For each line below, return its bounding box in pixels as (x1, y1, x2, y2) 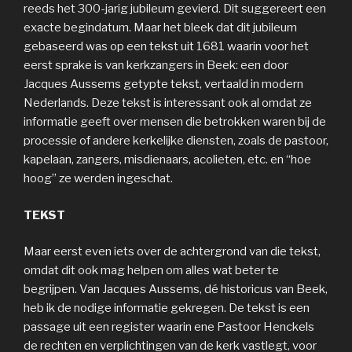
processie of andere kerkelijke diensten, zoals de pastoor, (24, 134, 328, 148)
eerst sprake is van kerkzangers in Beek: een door (24, 58, 288, 72)
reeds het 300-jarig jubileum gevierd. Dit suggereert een (24, 2, 326, 16)
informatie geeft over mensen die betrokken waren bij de (24, 115, 326, 129)
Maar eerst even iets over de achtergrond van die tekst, (24, 244, 321, 258)
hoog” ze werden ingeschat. (24, 171, 173, 185)
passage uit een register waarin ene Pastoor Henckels (24, 320, 314, 334)
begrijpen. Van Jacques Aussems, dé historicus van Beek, (24, 282, 328, 296)
